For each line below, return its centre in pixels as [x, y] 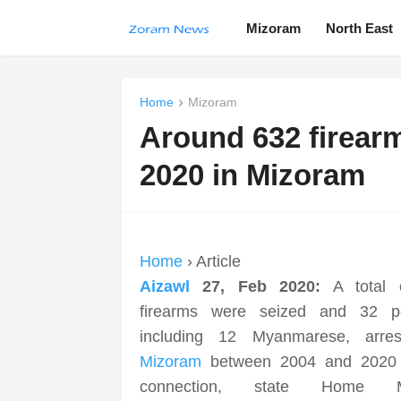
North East [359, 28]
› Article [211, 262]
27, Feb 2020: [255, 287]
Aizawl [164, 287]
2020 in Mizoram [252, 175]
